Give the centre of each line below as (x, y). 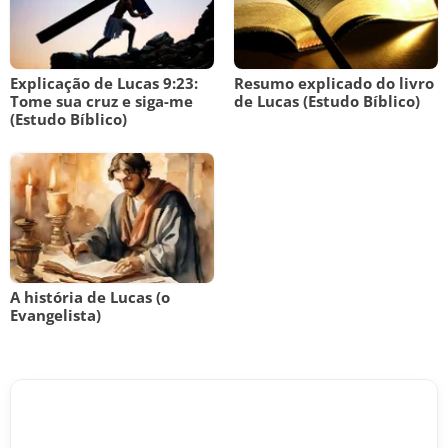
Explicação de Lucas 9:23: (104, 83)
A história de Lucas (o (90, 297)
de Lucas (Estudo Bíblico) (327, 101)
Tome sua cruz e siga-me (101, 101)
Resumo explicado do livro (334, 83)
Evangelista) (55, 315)
